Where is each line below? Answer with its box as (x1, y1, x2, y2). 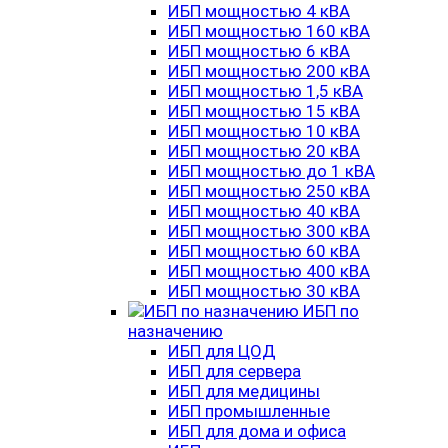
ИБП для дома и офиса (168, 421, 346, 441)
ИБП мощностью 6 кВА (168, 41, 350, 61)
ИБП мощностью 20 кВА (168, 141, 360, 161)
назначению (128, 321, 223, 341)
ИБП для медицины (168, 381, 320, 401)
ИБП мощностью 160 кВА (168, 21, 370, 41)
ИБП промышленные (168, 401, 330, 421)
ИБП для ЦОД (168, 341, 276, 361)
